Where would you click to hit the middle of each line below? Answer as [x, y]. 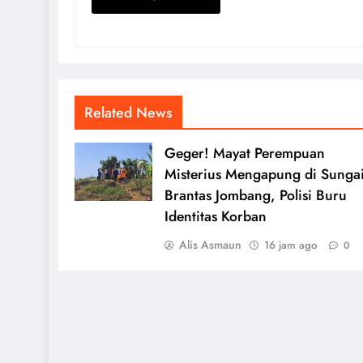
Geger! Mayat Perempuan [244, 153]
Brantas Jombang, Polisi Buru [255, 195]
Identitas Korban [215, 216]
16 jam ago [290, 245]
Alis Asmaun [210, 245]
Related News [128, 113]
